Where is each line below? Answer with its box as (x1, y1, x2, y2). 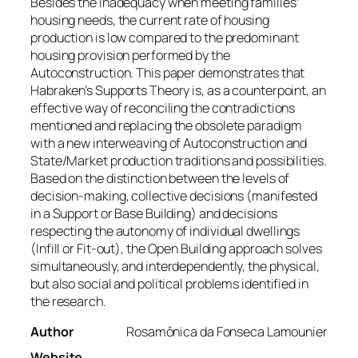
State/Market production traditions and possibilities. (30, 152, 327, 170)
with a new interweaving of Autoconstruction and (30, 134, 308, 153)
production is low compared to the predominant (30, 29, 299, 47)
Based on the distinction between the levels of (30, 169, 290, 188)
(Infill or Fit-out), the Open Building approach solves (30, 240, 322, 258)
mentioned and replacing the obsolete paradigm (30, 117, 302, 135)
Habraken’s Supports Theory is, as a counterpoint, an (30, 82, 326, 100)
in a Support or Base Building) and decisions (30, 205, 277, 223)
